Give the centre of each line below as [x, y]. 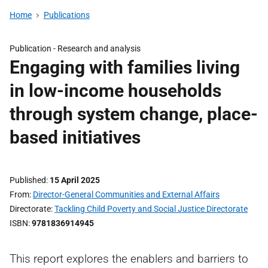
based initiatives [75, 137]
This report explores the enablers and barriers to [129, 259]
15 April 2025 [75, 180]
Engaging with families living [125, 67]
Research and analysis [99, 48]
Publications [66, 15]
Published [28, 180]
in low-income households [115, 91]
